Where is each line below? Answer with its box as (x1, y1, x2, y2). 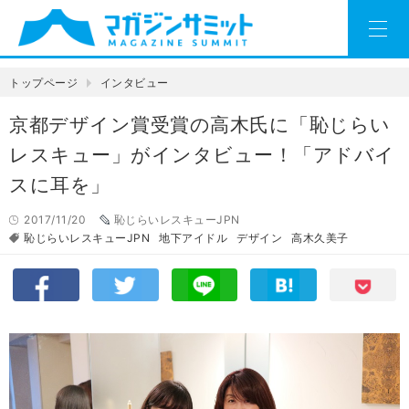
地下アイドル (159, 231, 227, 246)
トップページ (9, 76, 78, 90)
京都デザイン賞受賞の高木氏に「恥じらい (9, 113, 391, 137)
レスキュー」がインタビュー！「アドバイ (9, 143, 395, 167)
